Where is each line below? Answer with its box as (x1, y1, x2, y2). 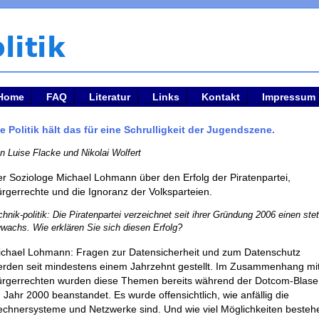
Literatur (89, 91, 131, 103)
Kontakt (202, 91, 241, 103)
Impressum (262, 91, 316, 103)
